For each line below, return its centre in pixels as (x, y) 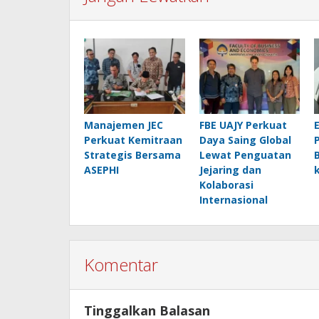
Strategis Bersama (132, 155)
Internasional (233, 200)
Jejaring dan (230, 170)
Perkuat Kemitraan (133, 140)
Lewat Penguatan (245, 155)
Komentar (121, 265)
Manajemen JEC (124, 125)
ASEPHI (101, 170)
